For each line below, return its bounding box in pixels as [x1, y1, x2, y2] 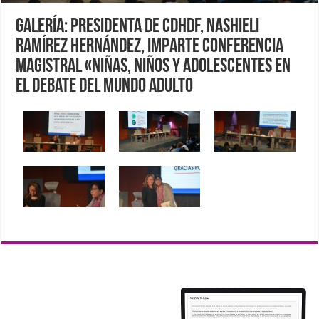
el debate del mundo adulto [16, 77, 194, 98]
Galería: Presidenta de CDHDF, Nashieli [16, 17, 260, 38]
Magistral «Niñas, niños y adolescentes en [16, 57, 291, 78]
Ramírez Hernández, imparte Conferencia [16, 37, 284, 58]
